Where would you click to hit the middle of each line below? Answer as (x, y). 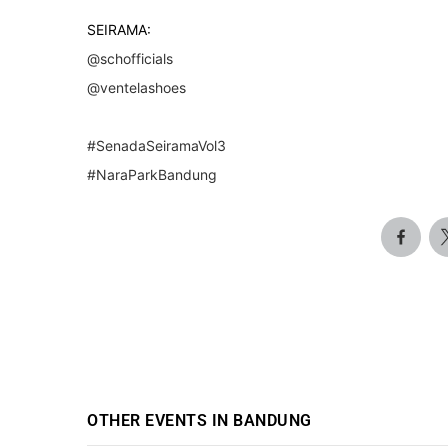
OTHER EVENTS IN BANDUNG (199, 420)
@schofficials (130, 58)
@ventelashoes (136, 87)
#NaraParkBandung (152, 174)
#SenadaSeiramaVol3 (156, 145)
